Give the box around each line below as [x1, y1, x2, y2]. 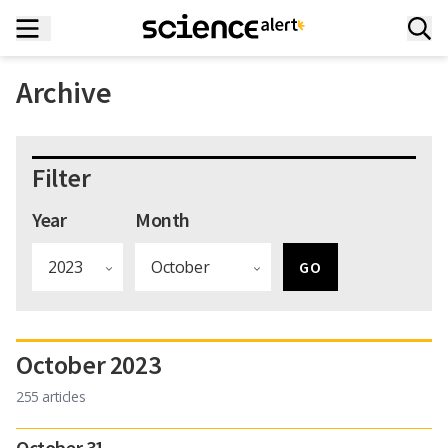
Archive [16, 73, 112, 111]
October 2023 [16, 348, 161, 381]
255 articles [16, 387, 86, 406]
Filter [32, 161, 91, 194]
